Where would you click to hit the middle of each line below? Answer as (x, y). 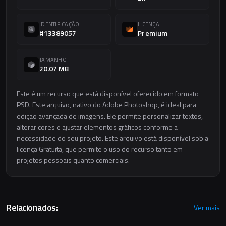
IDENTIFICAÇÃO (60, 24)
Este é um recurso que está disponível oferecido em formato (108, 94)
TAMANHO (53, 60)
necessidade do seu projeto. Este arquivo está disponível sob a (112, 138)
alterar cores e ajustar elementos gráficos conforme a (97, 127)
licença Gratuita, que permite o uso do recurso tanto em (100, 149)
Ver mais (207, 208)
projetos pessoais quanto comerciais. (73, 160)
